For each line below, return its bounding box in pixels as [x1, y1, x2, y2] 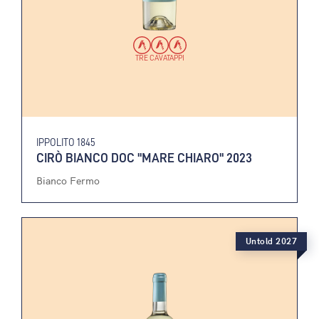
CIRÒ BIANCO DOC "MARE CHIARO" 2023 [36, 150, 252, 165]
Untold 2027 [245, 234, 297, 246]
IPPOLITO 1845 [36, 136, 95, 148]
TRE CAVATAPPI [135, 52, 184, 63]
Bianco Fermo [36, 173, 100, 187]
